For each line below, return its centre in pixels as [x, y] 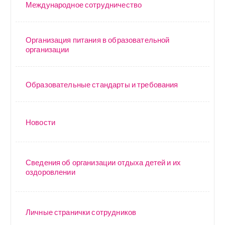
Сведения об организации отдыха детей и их [103, 162]
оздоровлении [50, 172]
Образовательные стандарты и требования [102, 84]
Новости [40, 122]
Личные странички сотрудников [81, 212]
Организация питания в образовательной [97, 40]
